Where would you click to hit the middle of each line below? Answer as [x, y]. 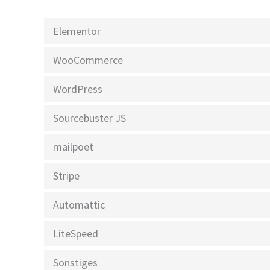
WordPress [78, 89]
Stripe [66, 176]
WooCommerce [88, 60]
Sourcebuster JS [89, 118]
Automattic [79, 205]
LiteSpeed [76, 234]
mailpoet [73, 147]
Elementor [77, 31]
